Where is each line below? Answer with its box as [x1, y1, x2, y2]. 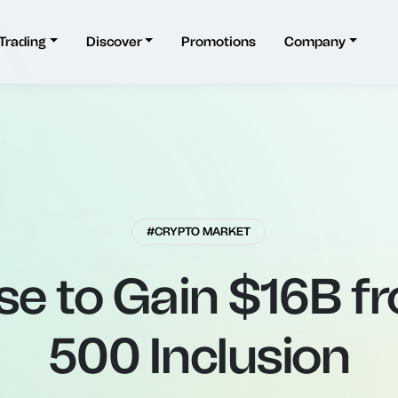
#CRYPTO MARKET [147, 225, 251, 238]
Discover [85, 33, 142, 50]
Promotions [181, 33, 257, 50]
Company [284, 33, 346, 50]
